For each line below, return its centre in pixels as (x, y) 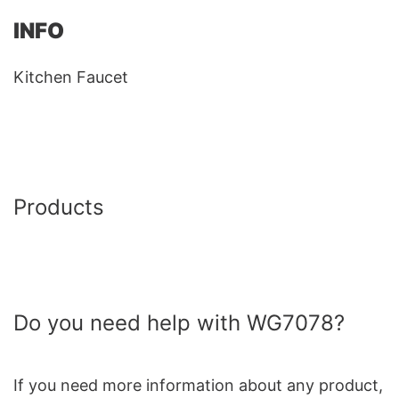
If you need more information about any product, (198, 385)
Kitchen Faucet (71, 77)
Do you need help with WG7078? (179, 323)
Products (59, 207)
